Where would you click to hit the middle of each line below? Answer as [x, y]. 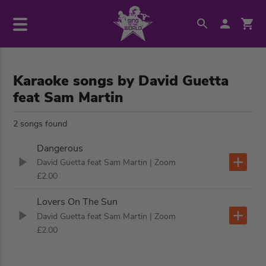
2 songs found [40, 124]
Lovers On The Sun [77, 202]
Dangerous [60, 149]
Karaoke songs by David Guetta [121, 81]
